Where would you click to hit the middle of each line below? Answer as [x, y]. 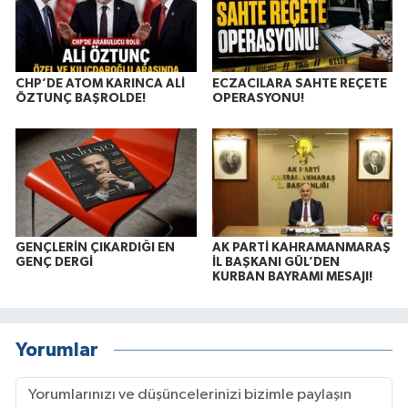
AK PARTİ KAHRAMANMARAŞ [301, 248]
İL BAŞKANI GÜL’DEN [275, 263]
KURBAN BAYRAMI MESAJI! [292, 277]
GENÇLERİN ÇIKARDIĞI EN [95, 248]
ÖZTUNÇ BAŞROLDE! [81, 98]
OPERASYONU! [258, 98]
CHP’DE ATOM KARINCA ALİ [100, 83]
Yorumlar [57, 350]
